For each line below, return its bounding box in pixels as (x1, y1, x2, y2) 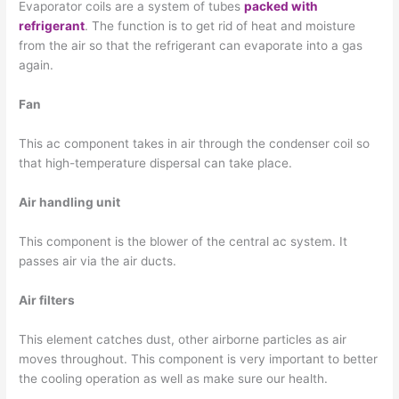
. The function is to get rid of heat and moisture (85, 19, 356, 34)
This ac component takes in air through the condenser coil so (19, 136, 370, 151)
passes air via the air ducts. (19, 253, 177, 268)
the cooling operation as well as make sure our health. (19, 370, 329, 386)
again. (19, 58, 54, 73)
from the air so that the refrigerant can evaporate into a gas (19, 38, 363, 53)
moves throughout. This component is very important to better (19, 351, 379, 366)
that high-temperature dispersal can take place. (19, 156, 293, 171)
